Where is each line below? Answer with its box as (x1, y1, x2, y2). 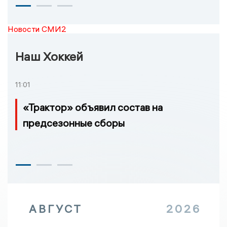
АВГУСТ (29, 201, 83, 216)
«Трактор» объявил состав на (23, 100, 163, 113)
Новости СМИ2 (8, 23, 66, 34)
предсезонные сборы (23, 116, 125, 129)
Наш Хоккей (15, 48, 83, 64)
